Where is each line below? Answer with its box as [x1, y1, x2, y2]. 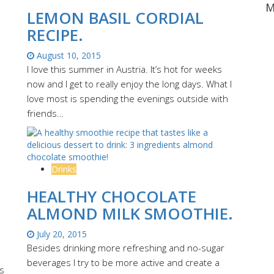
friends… [27, 106, 64, 119]
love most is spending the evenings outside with [27, 92, 228, 105]
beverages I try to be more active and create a [27, 256, 220, 268]
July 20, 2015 [34, 228, 87, 240]
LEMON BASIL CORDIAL [27, 6, 204, 29]
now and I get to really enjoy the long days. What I [27, 77, 232, 90]
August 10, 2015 [34, 49, 101, 61]
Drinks [51, 163, 76, 175]
